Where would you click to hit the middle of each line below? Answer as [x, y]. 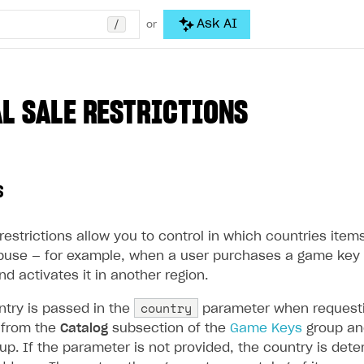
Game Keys [266, 329]
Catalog [84, 329]
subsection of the [169, 329]
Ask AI [217, 24]
